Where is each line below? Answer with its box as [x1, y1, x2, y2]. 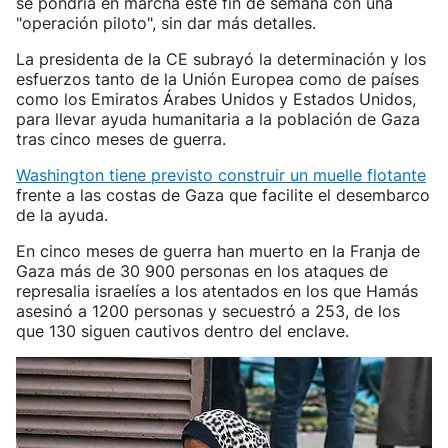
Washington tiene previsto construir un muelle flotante [16, 165, 426, 185]
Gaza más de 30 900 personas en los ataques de [16, 261, 388, 281]
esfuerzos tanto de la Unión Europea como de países [16, 69, 419, 89]
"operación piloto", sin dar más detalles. [16, 13, 316, 33]
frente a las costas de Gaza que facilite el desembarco [16, 185, 430, 205]
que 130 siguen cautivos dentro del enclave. [16, 321, 354, 341]
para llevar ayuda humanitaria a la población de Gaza [16, 109, 420, 129]
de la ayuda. [16, 205, 108, 225]
